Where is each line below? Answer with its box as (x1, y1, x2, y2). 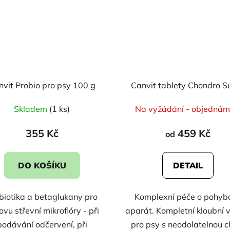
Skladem (14, 104, 50, 114)
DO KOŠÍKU (17, 160, 66, 171)
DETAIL (173, 160, 203, 171)
